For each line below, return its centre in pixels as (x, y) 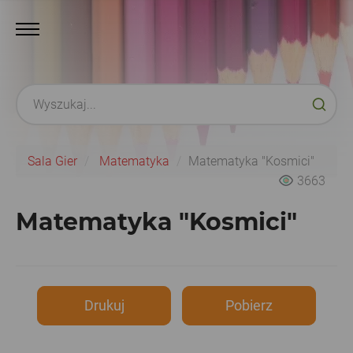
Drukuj (104, 305)
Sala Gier (52, 161)
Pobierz (249, 305)
